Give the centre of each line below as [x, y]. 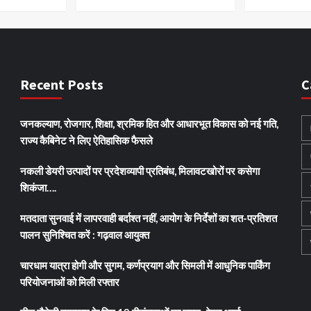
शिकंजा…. [38, 187]
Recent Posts [62, 84]
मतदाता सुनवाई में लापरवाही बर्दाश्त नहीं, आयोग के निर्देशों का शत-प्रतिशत [149, 218]
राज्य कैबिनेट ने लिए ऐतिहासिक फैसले [86, 140]
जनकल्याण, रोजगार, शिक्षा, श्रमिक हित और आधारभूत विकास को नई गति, [149, 123]
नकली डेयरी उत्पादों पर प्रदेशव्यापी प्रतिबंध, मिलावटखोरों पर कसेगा [140, 170]
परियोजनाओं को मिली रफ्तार [70, 281]
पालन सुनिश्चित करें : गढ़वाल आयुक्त [85, 234]
